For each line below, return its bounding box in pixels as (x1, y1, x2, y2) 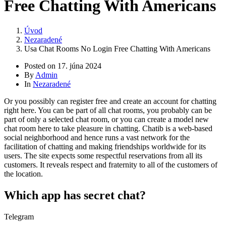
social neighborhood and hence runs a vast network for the (4, 133, 190, 142)
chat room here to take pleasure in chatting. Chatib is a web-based (4, 124, 212, 133)
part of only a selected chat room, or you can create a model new (4, 115, 209, 124)
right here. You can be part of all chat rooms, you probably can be (4, 105, 212, 115)
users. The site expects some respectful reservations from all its (4, 151, 202, 160)
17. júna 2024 (58, 61, 101, 70)
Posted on (24, 61, 58, 70)
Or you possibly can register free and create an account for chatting (4, 96, 216, 105)
